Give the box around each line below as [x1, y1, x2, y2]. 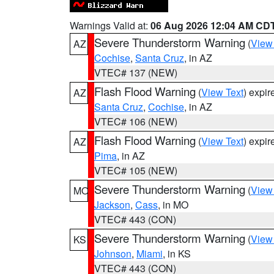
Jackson [94, 198, 130, 212]
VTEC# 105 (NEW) [94, 163, 177, 177]
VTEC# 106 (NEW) [94, 114, 177, 128]
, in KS [163, 246, 191, 261]
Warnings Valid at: [70, 18, 150, 32]
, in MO [158, 198, 188, 212]
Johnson [94, 246, 131, 261]
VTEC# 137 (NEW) [94, 65, 177, 80]
